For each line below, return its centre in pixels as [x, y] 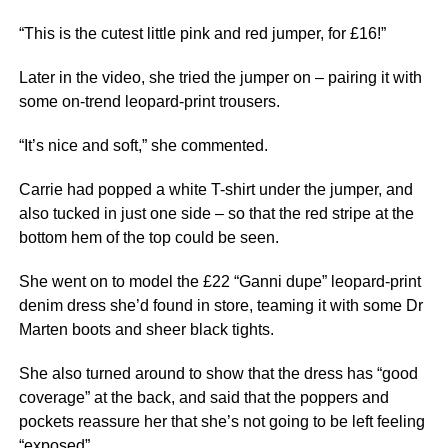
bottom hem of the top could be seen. [148, 237]
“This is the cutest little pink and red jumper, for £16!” [202, 33]
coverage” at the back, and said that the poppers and [203, 397]
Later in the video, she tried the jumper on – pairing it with [220, 77]
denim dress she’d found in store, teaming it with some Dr [220, 305]
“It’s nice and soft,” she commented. [143, 145]
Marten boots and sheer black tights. [146, 329]
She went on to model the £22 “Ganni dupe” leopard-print [219, 281]
